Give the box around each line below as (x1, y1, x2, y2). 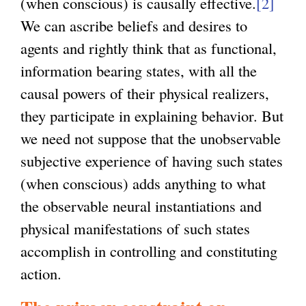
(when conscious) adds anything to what (20, 172, 266, 193)
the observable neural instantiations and (20, 195, 262, 216)
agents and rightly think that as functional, (20, 37, 277, 58)
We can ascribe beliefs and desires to (20, 14, 247, 36)
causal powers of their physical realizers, (20, 82, 269, 103)
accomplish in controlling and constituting (20, 240, 277, 261)
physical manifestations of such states (20, 217, 250, 238)
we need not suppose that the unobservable (20, 127, 281, 148)
